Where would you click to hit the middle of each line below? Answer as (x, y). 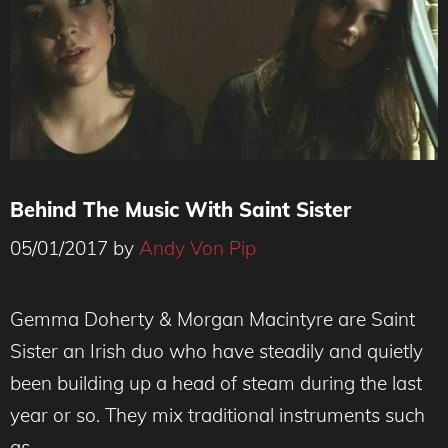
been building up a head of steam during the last (216, 383)
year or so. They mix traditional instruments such (217, 415)
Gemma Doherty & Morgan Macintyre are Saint (212, 319)
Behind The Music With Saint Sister (180, 209)
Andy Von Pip (197, 248)
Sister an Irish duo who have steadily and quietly (216, 351)
